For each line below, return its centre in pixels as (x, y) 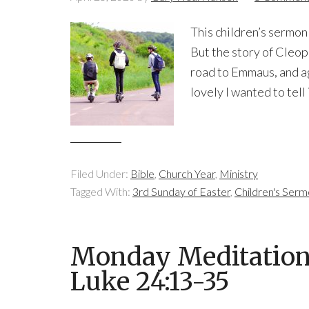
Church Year (187, 173)
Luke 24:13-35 (150, 282)
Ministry (239, 173)
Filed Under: (100, 173)
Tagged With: (101, 191)
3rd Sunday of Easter (181, 191)
